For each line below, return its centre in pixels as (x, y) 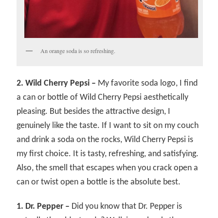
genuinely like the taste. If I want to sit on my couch (108, 126)
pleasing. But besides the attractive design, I (94, 111)
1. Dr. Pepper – (43, 206)
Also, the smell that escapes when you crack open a (108, 168)
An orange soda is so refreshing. (78, 51)
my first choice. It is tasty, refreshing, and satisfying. (108, 154)
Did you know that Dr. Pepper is (126, 206)
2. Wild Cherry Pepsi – (56, 83)
